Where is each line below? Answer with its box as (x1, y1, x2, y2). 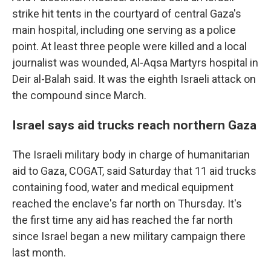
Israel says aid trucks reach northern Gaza (12, 117, 256, 132)
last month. (12, 246, 66, 259)
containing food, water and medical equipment (12, 181, 233, 194)
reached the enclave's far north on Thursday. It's (12, 197, 242, 210)
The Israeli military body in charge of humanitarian (12, 148, 250, 161)
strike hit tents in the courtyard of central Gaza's (12, 7, 241, 20)
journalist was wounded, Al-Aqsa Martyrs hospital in (12, 56, 258, 69)
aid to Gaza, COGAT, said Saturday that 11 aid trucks (12, 165, 256, 177)
